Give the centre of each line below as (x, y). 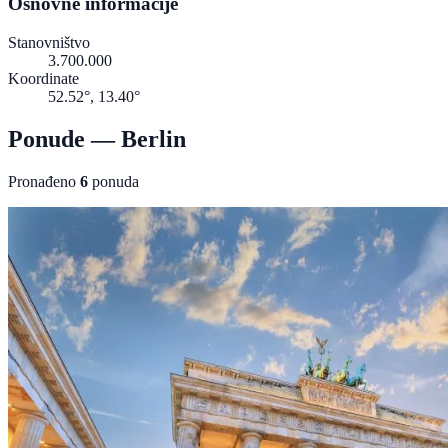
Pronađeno (44, 181)
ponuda (113, 181)
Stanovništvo (49, 42)
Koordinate (43, 78)
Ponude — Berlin (97, 138)
